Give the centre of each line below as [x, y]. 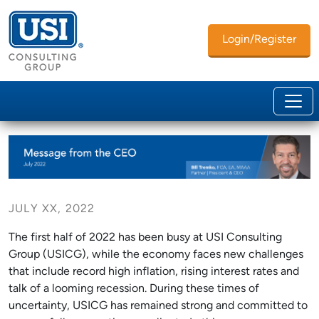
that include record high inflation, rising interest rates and [154, 272]
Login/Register [259, 40]
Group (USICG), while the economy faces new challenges [156, 255]
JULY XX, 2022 [52, 209]
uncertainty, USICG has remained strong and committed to [158, 306]
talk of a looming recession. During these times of [134, 289]
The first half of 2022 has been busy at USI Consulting [145, 237]
